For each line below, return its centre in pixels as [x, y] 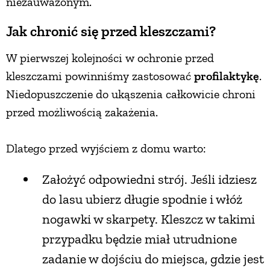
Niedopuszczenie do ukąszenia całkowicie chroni [131, 94]
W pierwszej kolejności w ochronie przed [110, 58]
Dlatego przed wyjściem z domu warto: [106, 148]
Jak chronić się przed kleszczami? [111, 31]
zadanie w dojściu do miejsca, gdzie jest [153, 259]
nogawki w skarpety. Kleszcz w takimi [149, 219]
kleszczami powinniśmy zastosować [100, 76]
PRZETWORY [135, 20]
